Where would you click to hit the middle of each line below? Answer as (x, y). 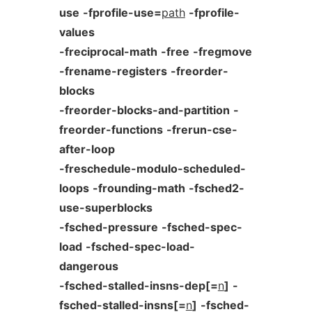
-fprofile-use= (122, 13)
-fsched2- (216, 188)
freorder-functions (111, 130)
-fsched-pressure (108, 227)
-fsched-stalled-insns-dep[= (138, 286)
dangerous (88, 266)
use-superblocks (106, 208)
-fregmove (222, 52)
